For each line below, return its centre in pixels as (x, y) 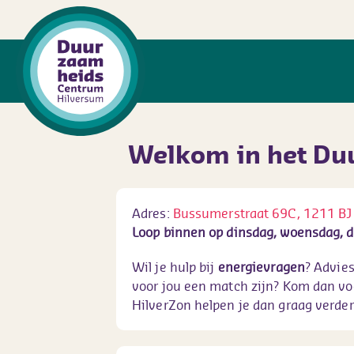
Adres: (153, 213)
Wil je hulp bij (175, 267)
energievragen (261, 267)
